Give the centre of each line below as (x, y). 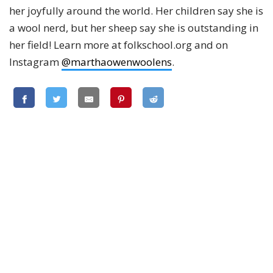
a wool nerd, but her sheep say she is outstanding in (134, 28)
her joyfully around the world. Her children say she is (136, 11)
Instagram (35, 62)
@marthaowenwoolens (117, 62)
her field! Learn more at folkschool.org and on (119, 45)
